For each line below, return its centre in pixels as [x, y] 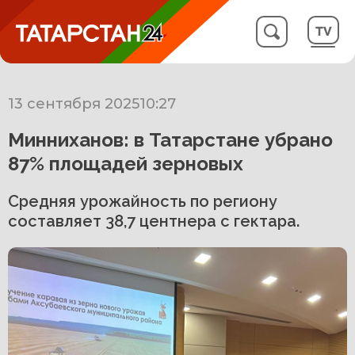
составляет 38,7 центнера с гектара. [154, 221]
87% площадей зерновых [126, 164]
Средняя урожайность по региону [143, 201]
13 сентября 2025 [74, 104]
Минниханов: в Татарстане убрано [170, 140]
